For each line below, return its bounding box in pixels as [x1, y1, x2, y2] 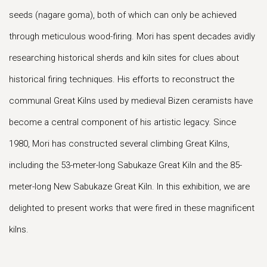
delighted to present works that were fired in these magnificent [9, 203, 254, 213]
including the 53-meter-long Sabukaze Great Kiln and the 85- [9, 160, 242, 170]
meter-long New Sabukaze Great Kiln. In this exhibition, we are [9, 181, 250, 192]
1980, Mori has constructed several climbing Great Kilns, [9, 138, 229, 149]
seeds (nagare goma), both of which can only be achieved [9, 10, 237, 20]
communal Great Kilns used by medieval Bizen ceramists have [9, 95, 253, 106]
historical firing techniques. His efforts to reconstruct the [9, 74, 234, 85]
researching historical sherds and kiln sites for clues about [9, 52, 239, 63]
